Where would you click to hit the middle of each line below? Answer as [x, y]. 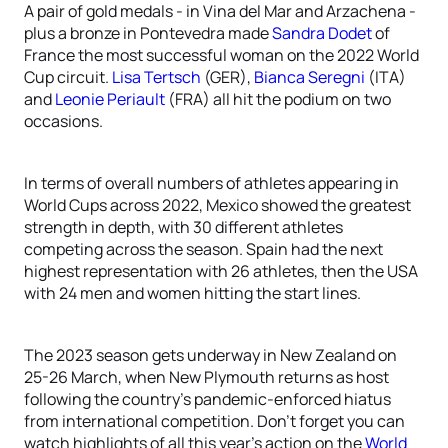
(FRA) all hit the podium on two [278, 99]
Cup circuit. [68, 77]
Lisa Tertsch [156, 77]
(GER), [227, 77]
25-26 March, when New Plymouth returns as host [206, 377]
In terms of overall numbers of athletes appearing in [211, 183]
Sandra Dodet [322, 33]
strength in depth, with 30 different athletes [183, 227]
